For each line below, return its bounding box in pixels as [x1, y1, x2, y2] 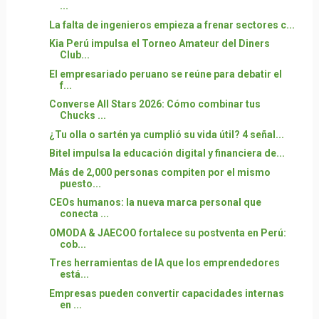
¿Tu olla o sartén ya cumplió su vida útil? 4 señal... [48, 128, 284, 140]
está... [59, 268, 89, 281]
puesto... [59, 177, 101, 189]
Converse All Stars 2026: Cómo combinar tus [48, 98, 261, 110]
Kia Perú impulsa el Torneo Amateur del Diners [48, 38, 270, 50]
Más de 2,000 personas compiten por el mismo [48, 166, 271, 178]
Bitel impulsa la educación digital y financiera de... [48, 147, 285, 159]
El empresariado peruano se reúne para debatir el [48, 68, 282, 80]
